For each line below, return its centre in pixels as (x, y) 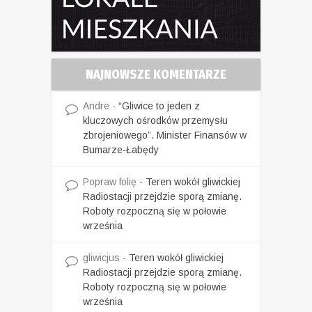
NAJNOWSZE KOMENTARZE (156, 75)
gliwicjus (101, 258)
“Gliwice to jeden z (159, 106)
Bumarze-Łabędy (121, 150)
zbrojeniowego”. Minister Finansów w (165, 135)
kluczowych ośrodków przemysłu (155, 121)
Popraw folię (110, 182)
